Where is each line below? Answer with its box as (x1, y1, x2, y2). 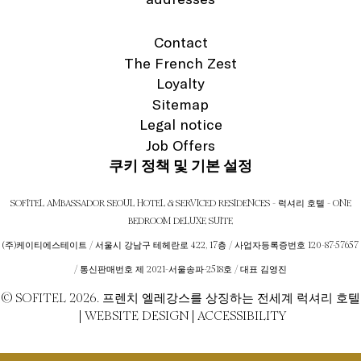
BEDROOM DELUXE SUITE (128, 214, 233, 226)
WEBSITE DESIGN (84, 307, 189, 323)
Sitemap (152, 94, 209, 114)
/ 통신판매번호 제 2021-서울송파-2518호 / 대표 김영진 (74, 263, 287, 275)
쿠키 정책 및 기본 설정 (109, 156, 252, 176)
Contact (153, 33, 208, 52)
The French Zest (124, 53, 237, 73)
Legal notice (139, 115, 222, 135)
